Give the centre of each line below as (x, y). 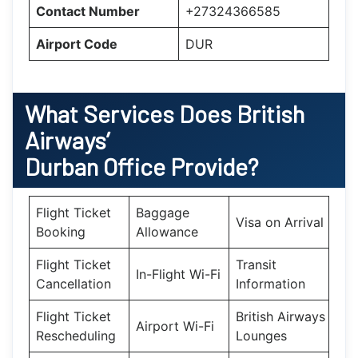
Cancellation (74, 283)
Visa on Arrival (280, 222)
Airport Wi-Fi (175, 326)
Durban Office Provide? (141, 166)
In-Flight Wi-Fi (178, 274)
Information (270, 283)
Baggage (163, 212)
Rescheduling (76, 335)
